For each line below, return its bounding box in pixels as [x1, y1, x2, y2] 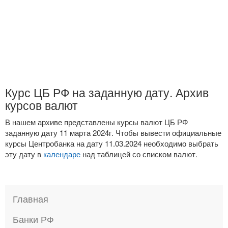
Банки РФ [13, 212, 54, 226]
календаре [43, 148, 80, 159]
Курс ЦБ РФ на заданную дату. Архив [5, 83, 209, 101]
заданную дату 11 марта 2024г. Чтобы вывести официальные [5, 127, 221, 138]
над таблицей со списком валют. [80, 148, 197, 159]
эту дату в [5, 148, 43, 159]
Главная [13, 192, 48, 206]
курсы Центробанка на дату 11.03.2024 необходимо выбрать [5, 137, 218, 149]
